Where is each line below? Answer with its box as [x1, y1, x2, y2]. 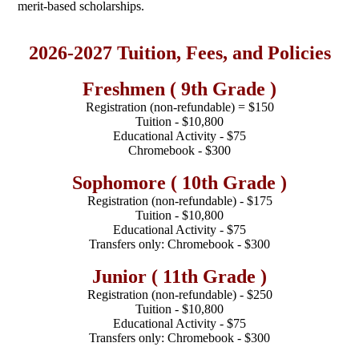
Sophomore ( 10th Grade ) [72, 171, 287, 193]
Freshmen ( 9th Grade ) [83, 78, 276, 99]
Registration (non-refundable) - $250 [87, 287, 272, 301]
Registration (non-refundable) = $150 [85, 99, 274, 114]
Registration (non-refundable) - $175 [87, 193, 272, 208]
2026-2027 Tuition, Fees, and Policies [28, 42, 331, 63]
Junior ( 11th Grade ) [92, 265, 267, 287]
